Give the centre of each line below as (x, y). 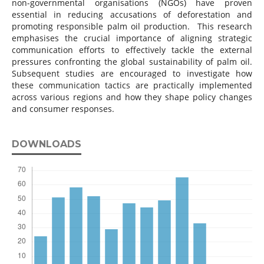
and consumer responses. (63, 109)
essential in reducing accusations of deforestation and (132, 15)
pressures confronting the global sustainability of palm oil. (132, 62)
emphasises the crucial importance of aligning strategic (132, 38)
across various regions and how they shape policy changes (132, 97)
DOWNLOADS (46, 144)
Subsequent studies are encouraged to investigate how (132, 74)
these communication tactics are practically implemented (132, 85)
